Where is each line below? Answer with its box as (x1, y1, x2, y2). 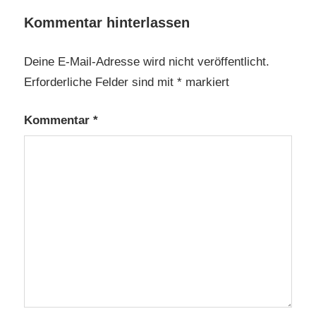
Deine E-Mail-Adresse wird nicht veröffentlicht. (24, 54, 269, 68)
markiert (182, 75, 229, 89)
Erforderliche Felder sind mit (24, 75, 177, 89)
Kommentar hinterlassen (24, 15, 190, 30)
